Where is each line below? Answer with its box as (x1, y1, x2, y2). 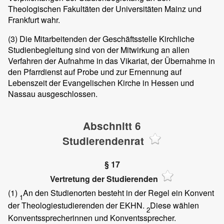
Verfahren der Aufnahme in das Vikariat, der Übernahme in (8, 54, 215, 66)
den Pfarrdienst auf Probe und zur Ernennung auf (8, 65, 181, 77)
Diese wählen (150, 199, 199, 211)
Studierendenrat (62, 133, 144, 148)
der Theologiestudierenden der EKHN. (8, 199, 146, 211)
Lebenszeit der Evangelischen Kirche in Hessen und (8, 76, 194, 88)
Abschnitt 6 (83, 118, 141, 133)
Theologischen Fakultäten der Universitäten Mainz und (8, 2, 201, 14)
